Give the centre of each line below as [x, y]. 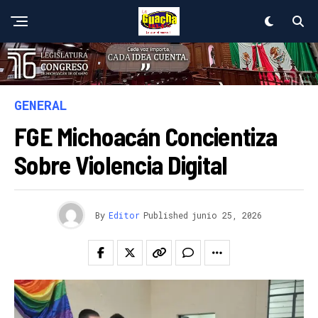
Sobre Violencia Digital [121, 164]
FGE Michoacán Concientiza [146, 136]
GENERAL [41, 105]
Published [165, 215]
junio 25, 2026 [226, 215]
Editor [124, 215]
